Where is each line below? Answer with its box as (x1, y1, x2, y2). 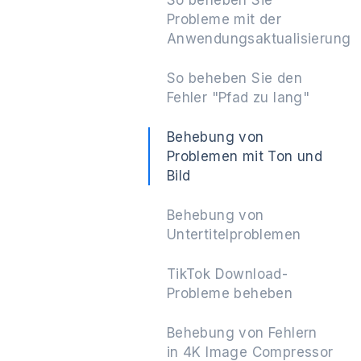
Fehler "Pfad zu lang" (166, 89, 310, 106)
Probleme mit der (166, 11, 282, 27)
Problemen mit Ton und (166, 148, 323, 164)
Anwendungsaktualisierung (166, 31, 351, 47)
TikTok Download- (166, 266, 288, 282)
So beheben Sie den (166, 70, 303, 86)
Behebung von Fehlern (166, 325, 317, 341)
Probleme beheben (166, 285, 293, 301)
